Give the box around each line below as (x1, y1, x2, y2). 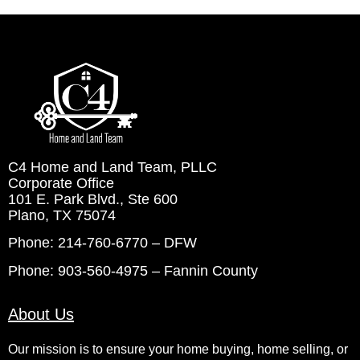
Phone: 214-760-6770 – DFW (8, 235, 197, 252)
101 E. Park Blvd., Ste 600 (8, 190, 178, 207)
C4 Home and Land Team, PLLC (8, 158, 217, 175)
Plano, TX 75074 (8, 207, 116, 223)
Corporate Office (8, 174, 114, 191)
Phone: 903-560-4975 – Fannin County (8, 262, 258, 279)
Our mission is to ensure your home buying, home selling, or (8, 342, 348, 357)
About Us (8, 305, 74, 324)
